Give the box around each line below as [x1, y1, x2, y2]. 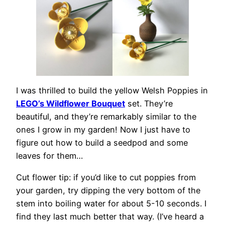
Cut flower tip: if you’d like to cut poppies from [16, 172, 196, 182]
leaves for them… [16, 151, 83, 161]
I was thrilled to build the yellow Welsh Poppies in [16, 85, 208, 96]
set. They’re [125, 98, 173, 109]
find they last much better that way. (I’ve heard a [16, 211, 204, 221]
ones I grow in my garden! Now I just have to [16, 125, 190, 135]
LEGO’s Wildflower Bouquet [16, 98, 125, 109]
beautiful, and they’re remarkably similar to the [16, 111, 196, 122]
